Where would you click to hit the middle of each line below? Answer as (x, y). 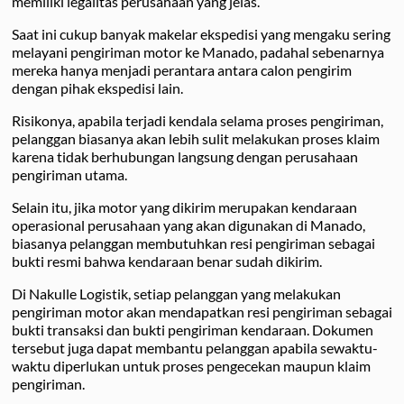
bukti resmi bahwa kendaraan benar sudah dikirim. (167, 261)
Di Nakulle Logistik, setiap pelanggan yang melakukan (176, 293)
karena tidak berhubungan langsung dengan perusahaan (185, 156)
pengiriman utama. (69, 174)
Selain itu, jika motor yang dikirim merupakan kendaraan (184, 207)
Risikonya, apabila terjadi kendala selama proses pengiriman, (197, 120)
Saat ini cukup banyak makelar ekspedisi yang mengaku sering (201, 33)
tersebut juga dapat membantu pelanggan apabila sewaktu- (195, 347)
